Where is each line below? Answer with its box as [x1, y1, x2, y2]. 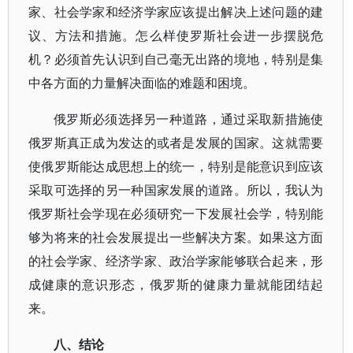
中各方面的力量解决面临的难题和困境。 [28, 74, 255, 91]
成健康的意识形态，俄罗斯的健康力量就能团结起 [28, 276, 324, 293]
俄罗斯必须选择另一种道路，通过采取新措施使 [54, 110, 324, 128]
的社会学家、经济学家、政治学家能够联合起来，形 [28, 252, 324, 269]
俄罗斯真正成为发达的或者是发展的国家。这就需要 [28, 134, 324, 151]
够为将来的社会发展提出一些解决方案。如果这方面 [28, 229, 324, 246]
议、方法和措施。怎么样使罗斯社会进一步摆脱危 [28, 27, 324, 44]
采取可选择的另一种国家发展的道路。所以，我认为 [28, 181, 324, 199]
